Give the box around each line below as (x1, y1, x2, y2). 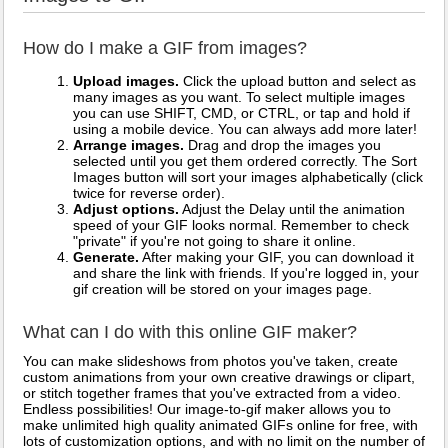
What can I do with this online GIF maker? (23, 322, 357, 343)
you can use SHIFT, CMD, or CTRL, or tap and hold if (73, 105, 410, 122)
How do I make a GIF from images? (23, 38, 307, 59)
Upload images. (73, 73, 179, 90)
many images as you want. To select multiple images (73, 89, 405, 106)
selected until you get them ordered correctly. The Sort (73, 153, 417, 170)
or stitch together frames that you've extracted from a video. (23, 385, 401, 402)
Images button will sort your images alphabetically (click (73, 169, 423, 186)
